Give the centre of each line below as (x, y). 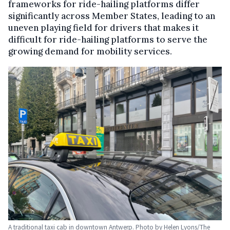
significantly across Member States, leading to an (112, 16)
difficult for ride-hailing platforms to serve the (108, 40)
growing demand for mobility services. (90, 52)
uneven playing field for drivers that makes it (103, 28)
